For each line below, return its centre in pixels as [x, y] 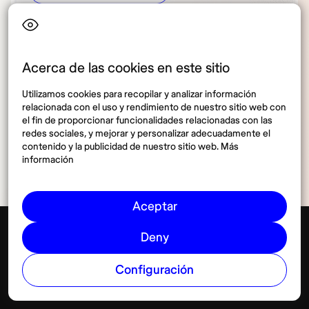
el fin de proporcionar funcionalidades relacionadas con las [147, 120]
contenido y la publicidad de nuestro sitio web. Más [130, 147]
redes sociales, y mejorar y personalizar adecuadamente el [146, 133]
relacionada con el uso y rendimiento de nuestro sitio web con [154, 107]
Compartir [163, 114]
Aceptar [154, 206]
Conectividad [88, 271]
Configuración [154, 270]
